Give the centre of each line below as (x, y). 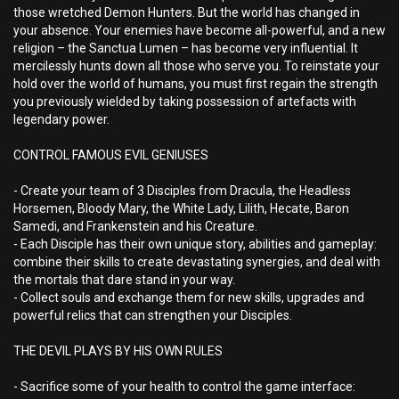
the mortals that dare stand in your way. (124, 280)
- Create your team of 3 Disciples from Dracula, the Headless (182, 191)
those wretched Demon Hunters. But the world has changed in (187, 12)
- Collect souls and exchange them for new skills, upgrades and (189, 297)
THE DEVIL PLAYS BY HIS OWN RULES (118, 351)
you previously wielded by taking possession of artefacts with (185, 102)
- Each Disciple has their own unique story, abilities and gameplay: (195, 244)
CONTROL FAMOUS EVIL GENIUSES (111, 155)
